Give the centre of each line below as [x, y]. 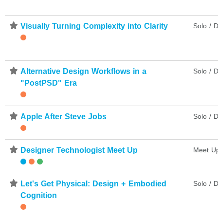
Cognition [39, 195]
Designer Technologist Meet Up [79, 150]
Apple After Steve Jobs [64, 116]
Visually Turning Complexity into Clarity [94, 26]
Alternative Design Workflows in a [84, 71]
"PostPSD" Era [49, 83]
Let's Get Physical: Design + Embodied [93, 183]
